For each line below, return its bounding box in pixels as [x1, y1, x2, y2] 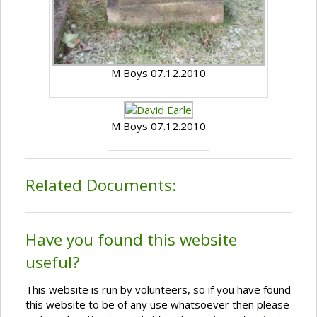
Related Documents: [25, 174, 176, 197]
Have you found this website [25, 229, 237, 251]
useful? [25, 251, 80, 274]
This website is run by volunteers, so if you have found [25, 282, 291, 297]
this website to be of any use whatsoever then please [25, 297, 289, 312]
